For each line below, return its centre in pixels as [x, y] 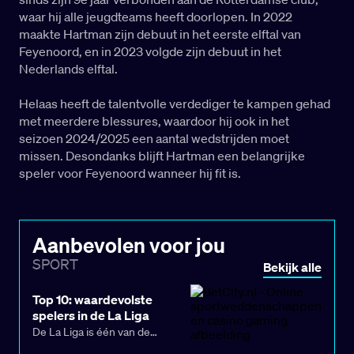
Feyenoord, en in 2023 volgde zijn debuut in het [150, 52]
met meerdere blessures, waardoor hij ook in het [154, 121]
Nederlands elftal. [68, 69]
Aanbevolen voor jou [129, 245]
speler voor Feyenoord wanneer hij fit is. [130, 173]
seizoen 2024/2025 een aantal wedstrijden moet [154, 139]
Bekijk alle [292, 267]
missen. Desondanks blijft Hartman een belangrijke [162, 156]
